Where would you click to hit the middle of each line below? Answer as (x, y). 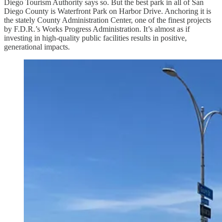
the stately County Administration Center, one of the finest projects (108, 20)
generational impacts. (37, 47)
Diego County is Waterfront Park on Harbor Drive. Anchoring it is (108, 11)
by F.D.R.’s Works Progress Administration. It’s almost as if (97, 29)
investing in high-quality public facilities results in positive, (95, 38)
